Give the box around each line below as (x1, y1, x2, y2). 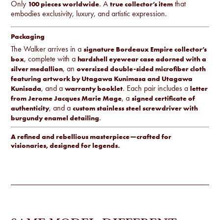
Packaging (11, 31, 45, 41)
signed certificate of (132, 93, 195, 103)
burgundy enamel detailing (11, 113, 100, 122)
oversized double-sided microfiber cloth (77, 64, 206, 73)
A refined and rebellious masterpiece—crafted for (11, 132, 172, 141)
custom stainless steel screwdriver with (73, 103, 198, 112)
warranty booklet (65, 83, 123, 93)
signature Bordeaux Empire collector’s (83, 44, 207, 54)
